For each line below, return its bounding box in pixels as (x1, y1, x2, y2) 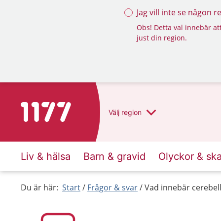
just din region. (137, 33, 187, 42)
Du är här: (21, 182, 58, 193)
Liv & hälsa (21, 150, 71, 162)
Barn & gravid (83, 150, 146, 162)
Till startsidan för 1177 (20, 103, 104, 113)
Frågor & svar (87, 182, 138, 193)
